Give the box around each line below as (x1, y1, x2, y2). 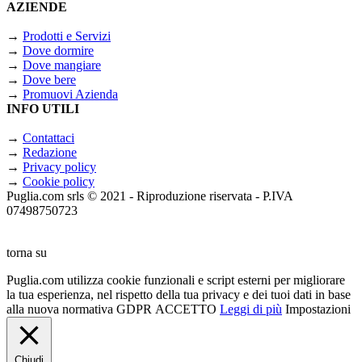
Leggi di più (220, 301, 282, 316)
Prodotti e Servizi (23, 28, 111, 43)
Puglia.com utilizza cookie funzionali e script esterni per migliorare (6, 272, 345, 287)
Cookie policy (23, 174, 95, 188)
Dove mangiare (23, 57, 101, 72)
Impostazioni (285, 301, 351, 316)
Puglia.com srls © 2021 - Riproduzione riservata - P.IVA (6, 188, 293, 203)
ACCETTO (155, 301, 217, 316)
